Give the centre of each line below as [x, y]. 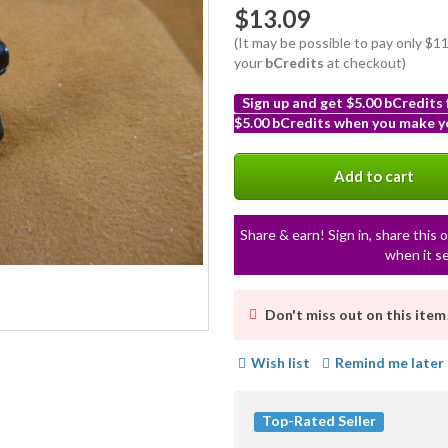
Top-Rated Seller [319, 421]
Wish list [280, 363]
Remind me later [389, 363]
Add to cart [374, 176]
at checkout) [365, 63]
